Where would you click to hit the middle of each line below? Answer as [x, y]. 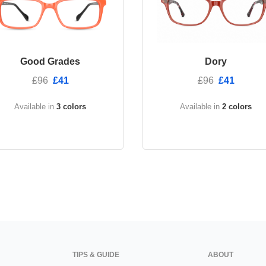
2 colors [237, 107]
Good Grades [50, 62]
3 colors [71, 107]
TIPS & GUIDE [96, 255]
